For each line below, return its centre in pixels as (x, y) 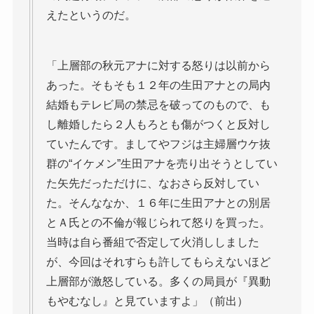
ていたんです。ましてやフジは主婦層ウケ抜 (158, 144)
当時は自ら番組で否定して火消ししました (152, 242)
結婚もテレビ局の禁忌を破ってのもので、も (158, 104)
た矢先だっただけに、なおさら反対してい (152, 183)
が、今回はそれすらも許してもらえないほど (158, 261)
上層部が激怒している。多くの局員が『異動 (158, 281)
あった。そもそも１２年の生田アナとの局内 (158, 85)
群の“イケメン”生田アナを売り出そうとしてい (162, 163)
